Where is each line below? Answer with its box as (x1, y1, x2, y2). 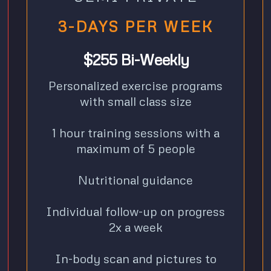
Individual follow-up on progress (46, 203, 225, 218)
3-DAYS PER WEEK (58, 16, 213, 36)
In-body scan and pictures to (54, 250, 217, 266)
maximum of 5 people (76, 140, 195, 155)
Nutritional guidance (78, 172, 193, 187)
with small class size (79, 93, 192, 108)
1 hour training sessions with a (51, 125, 220, 140)
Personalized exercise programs (48, 77, 223, 93)
